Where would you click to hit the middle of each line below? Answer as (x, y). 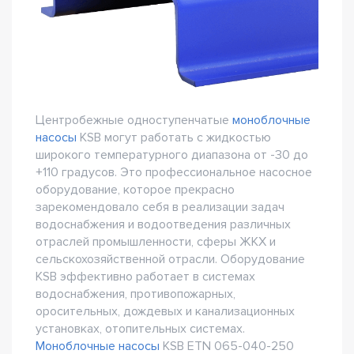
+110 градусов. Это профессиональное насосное (174, 172)
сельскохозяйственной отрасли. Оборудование (170, 259)
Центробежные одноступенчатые (134, 120)
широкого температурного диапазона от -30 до (172, 154)
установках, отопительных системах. (140, 328)
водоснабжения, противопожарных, (136, 294)
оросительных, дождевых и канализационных (165, 311)
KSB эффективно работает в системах (145, 276)
